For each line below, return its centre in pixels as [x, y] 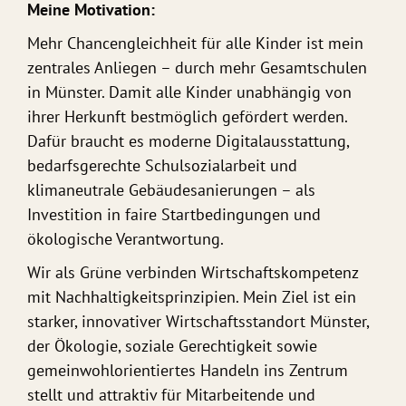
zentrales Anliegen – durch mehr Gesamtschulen [197, 68]
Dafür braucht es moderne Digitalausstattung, [188, 142]
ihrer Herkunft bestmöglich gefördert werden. [187, 117]
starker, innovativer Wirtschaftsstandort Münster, [198, 322]
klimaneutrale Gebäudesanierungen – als [171, 191]
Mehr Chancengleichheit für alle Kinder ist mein [195, 44]
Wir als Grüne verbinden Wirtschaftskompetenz [193, 273]
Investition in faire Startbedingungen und [174, 215]
